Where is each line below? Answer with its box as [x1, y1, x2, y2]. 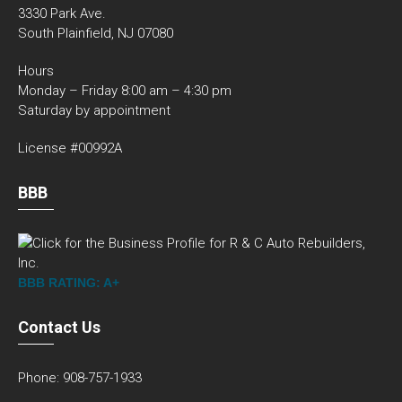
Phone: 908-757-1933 [18, 370, 142, 387]
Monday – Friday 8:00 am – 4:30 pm [18, 83, 232, 100]
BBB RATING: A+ [18, 275, 119, 291]
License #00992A [18, 140, 122, 157]
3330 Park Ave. [18, 5, 106, 22]
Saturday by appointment [18, 102, 170, 119]
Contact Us [18, 318, 100, 337]
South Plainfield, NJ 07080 [18, 25, 173, 42]
